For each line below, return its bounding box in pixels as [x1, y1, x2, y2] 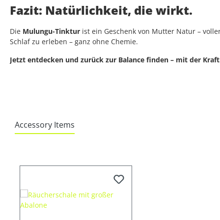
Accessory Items [15, 119, 75, 131]
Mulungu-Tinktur [23, 27, 80, 36]
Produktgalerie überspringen [19, 149, 114, 159]
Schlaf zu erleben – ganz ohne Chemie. [10, 37, 138, 47]
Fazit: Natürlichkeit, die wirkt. [10, 2, 192, 19]
